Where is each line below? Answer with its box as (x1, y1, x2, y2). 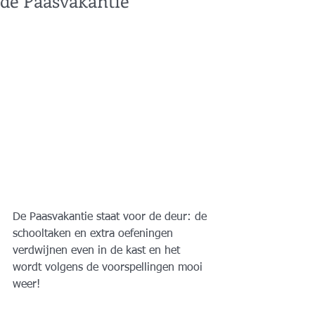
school (13, 229, 44, 240)
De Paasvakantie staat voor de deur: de (13, 212, 210, 224)
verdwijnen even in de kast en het (13, 245, 184, 257)
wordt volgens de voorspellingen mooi (13, 262, 206, 274)
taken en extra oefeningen (44, 229, 176, 240)
